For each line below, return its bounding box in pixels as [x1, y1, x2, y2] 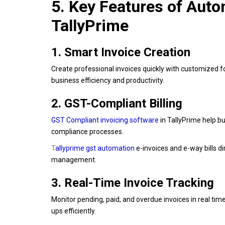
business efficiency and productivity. [51, 76, 164, 84]
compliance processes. [51, 127, 124, 136]
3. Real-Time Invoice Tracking [51, 175, 214, 190]
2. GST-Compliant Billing [51, 96, 182, 110]
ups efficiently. [51, 206, 96, 215]
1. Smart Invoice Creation [51, 45, 190, 59]
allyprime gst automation [55, 144, 135, 152]
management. [51, 155, 96, 164]
